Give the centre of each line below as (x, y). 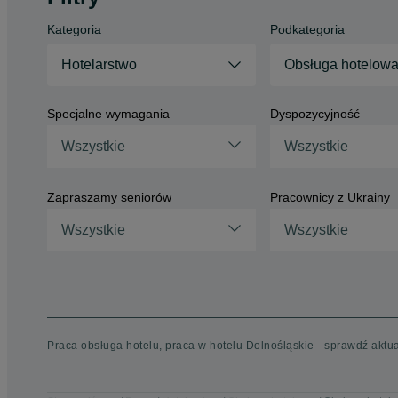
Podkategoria (307, 29)
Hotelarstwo (99, 64)
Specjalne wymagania (108, 114)
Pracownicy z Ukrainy (330, 197)
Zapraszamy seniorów (109, 197)
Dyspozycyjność (314, 114)
